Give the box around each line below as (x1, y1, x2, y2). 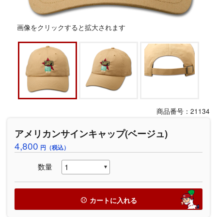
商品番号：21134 (156, 106, 210, 116)
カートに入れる (89, 195, 137, 205)
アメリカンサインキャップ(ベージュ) (15, 126, 168, 140)
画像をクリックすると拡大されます (7, 22, 125, 32)
